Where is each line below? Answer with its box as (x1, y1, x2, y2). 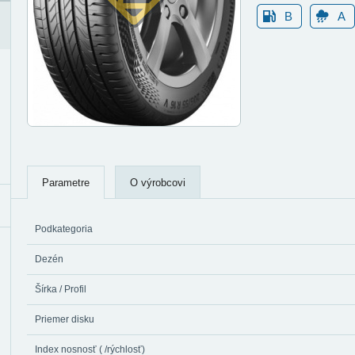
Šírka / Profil (35, 284, 86, 295)
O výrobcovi (130, 177, 185, 189)
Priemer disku (35, 314, 94, 325)
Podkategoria (35, 223, 93, 235)
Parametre (42, 177, 90, 189)
